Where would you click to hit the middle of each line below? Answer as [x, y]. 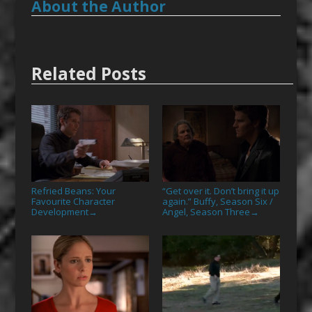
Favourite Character [73, 201]
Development [60, 211]
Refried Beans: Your [73, 190]
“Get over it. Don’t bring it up [220, 190]
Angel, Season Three [206, 211]
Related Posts [88, 73]
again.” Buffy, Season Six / [217, 201]
